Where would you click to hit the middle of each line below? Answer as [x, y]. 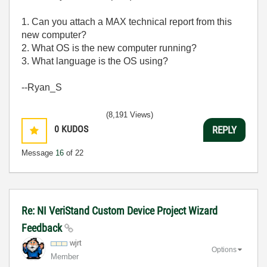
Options [224, 249]
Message [38, 153]
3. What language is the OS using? [95, 61]
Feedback [43, 228]
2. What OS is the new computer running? [109, 48]
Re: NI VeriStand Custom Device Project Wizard [119, 211]
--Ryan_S [42, 87]
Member [65, 257]
